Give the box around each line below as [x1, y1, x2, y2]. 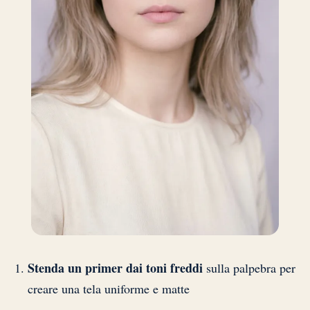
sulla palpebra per [203, 259, 295, 276]
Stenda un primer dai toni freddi [28, 258, 203, 277]
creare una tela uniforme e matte [28, 280, 190, 297]
